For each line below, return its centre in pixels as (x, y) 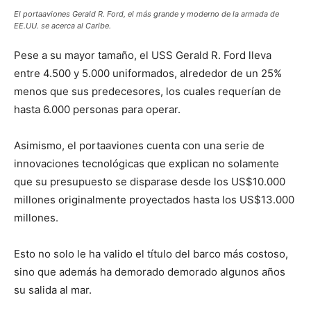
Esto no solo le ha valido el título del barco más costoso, (151, 254)
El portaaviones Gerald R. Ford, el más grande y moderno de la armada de (146, 14)
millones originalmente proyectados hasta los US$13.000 (154, 200)
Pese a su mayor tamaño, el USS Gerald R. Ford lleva (143, 56)
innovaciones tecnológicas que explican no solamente (146, 164)
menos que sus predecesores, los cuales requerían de (148, 92)
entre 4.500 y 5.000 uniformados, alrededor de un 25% (148, 74)
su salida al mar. (53, 290)
